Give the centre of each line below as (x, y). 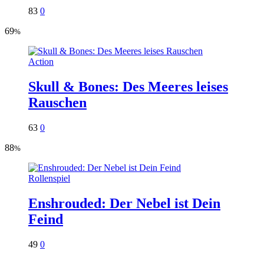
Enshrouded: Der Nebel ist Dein (124, 204)
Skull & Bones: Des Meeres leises (128, 87)
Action (41, 62)
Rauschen (57, 103)
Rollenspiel (49, 179)
